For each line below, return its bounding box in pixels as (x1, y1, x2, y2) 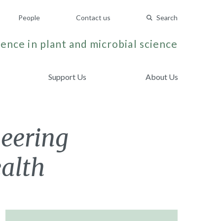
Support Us (48, 72, 87, 81)
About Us (145, 72, 178, 81)
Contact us (76, 13, 110, 22)
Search (156, 13, 178, 22)
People (18, 13, 40, 22)
